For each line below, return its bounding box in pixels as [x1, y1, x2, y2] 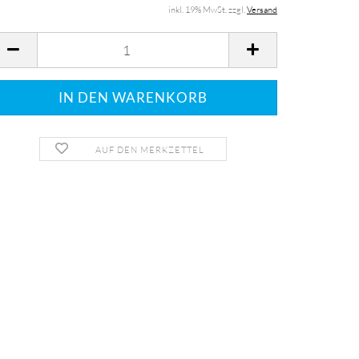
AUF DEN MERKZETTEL [95, 144, 204, 155]
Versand [247, 4, 277, 15]
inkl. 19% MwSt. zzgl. [168, 4, 247, 15]
